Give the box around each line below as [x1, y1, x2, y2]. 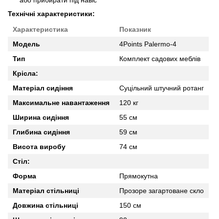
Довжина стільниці [13, 201, 78, 210]
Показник [119, 25, 151, 34]
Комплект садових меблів [119, 55, 202, 63]
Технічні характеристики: [8, 10, 95, 18]
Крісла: [13, 69, 38, 78]
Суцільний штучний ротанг [119, 84, 204, 92]
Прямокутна [119, 172, 158, 180]
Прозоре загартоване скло [119, 187, 204, 195]
